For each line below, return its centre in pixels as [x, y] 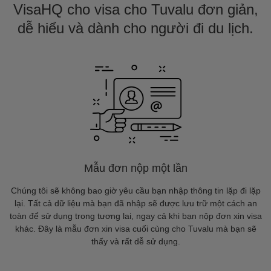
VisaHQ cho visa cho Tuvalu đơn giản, [135, 9]
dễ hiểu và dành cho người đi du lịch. [135, 28]
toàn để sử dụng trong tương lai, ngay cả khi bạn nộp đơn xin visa [135, 216]
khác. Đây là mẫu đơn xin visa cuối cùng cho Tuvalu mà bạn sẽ [135, 229]
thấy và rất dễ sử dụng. [135, 241]
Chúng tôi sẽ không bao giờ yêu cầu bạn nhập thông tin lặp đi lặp [135, 191]
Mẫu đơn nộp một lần [135, 168]
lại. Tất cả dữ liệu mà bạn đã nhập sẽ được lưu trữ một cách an [135, 203]
